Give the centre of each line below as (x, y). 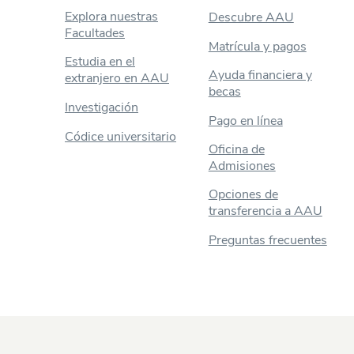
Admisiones (242, 166)
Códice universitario (121, 137)
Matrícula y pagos (257, 47)
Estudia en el (100, 62)
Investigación (102, 107)
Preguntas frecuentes (267, 240)
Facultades (95, 33)
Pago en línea (245, 121)
